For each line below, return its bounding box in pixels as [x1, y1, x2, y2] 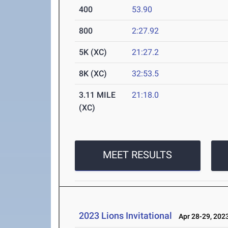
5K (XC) [79, 47, 107, 58]
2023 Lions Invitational [79, 210, 175, 221]
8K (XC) [79, 69, 107, 79]
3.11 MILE [79, 90, 116, 100]
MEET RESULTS [103, 149, 173, 161]
